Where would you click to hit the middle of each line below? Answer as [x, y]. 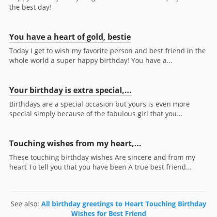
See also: [26, 204]
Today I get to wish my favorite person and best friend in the [108, 51]
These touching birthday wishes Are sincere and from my [102, 157]
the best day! [30, 7]
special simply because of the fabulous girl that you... [96, 114]
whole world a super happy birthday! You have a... [91, 61]
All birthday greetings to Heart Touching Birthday [124, 204]
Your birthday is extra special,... [70, 90]
